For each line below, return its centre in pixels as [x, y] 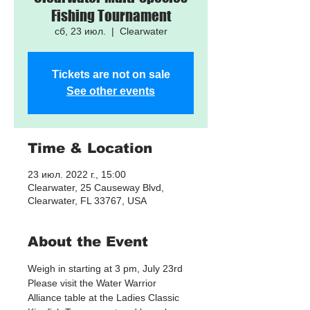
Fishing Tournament [111, 16]
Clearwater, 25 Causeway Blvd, [96, 188]
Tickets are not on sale [111, 74]
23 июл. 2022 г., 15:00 [77, 174]
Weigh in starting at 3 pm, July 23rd [105, 268]
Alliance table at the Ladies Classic [105, 298]
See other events [111, 91]
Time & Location [90, 148]
